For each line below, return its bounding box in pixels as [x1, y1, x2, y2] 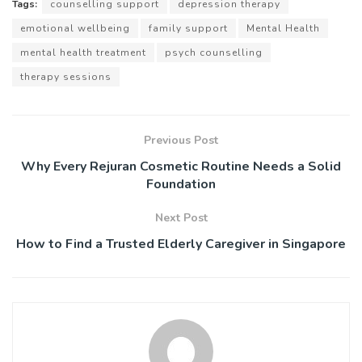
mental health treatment [20, 45, 146, 59]
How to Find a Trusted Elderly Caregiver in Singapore [16, 234, 346, 253]
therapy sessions [20, 69, 112, 83]
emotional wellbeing [20, 21, 130, 35]
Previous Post [144, 132, 218, 148]
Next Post [154, 209, 208, 225]
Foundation [146, 175, 216, 193]
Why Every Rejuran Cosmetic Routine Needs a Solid [21, 157, 341, 175]
